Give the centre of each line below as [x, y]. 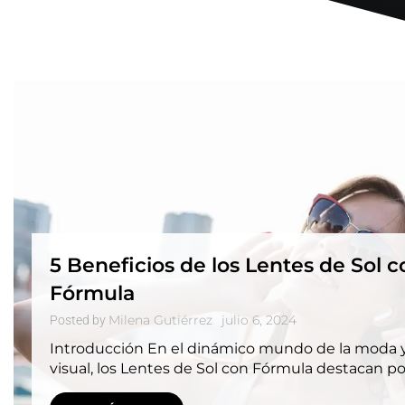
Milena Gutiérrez [160, 320]
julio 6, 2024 [259, 320]
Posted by [79, 320]
